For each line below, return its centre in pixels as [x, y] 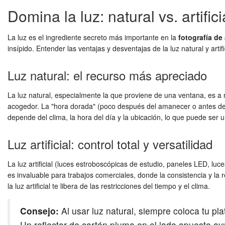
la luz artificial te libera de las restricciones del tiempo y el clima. [109, 186]
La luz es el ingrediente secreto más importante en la [93, 37]
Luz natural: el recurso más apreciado [107, 75]
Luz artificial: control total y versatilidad [110, 144]
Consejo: [39, 211]
